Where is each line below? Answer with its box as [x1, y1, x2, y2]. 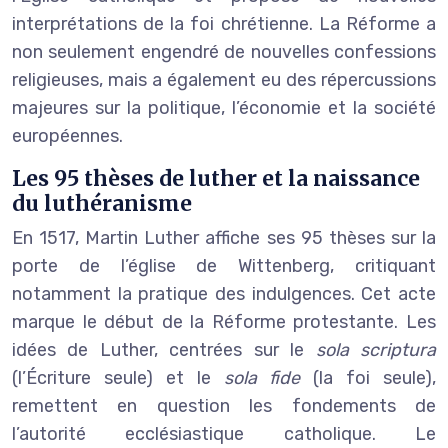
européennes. [12, 124, 123, 147]
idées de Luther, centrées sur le [12, 338, 316, 361]
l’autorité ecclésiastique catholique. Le [12, 422, 436, 445]
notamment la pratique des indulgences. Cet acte [12, 282, 436, 305]
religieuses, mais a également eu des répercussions [12, 68, 436, 91]
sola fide [223, 366, 314, 389]
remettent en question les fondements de [12, 394, 436, 417]
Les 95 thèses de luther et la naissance [12, 164, 420, 192]
